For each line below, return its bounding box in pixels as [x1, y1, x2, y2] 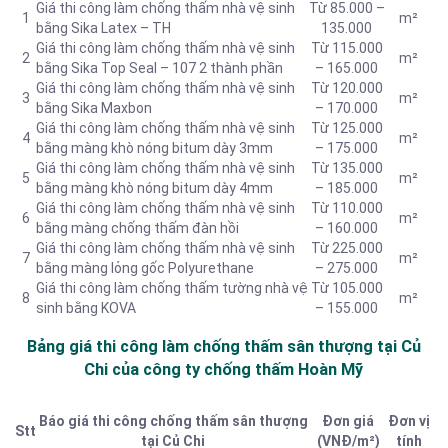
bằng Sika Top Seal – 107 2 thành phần [36, 60, 283, 77]
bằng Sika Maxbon [36, 100, 152, 117]
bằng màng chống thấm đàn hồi [36, 220, 239, 237]
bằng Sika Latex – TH [36, 20, 171, 37]
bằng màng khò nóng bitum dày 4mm [36, 180, 273, 197]
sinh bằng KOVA [36, 300, 136, 317]
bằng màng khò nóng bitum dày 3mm [36, 140, 273, 157]
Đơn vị [388, 413, 430, 430]
